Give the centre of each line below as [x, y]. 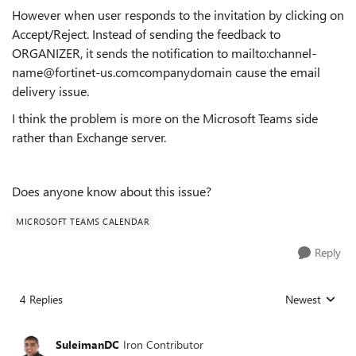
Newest [303, 299]
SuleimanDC [87, 344]
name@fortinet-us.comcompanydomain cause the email [166, 72]
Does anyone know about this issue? [112, 191]
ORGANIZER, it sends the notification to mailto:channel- [164, 53]
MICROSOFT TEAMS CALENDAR [83, 221]
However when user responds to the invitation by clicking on [178, 15]
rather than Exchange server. [89, 137]
